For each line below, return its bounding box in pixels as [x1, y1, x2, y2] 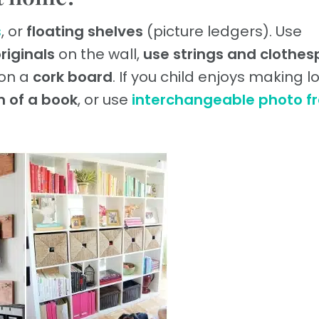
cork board [33, 67, 113, 88]
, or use [78, 90, 132, 110]
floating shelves [26, 21, 143, 42]
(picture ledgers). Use [143, 21, 302, 42]
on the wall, [55, 44, 143, 65]
